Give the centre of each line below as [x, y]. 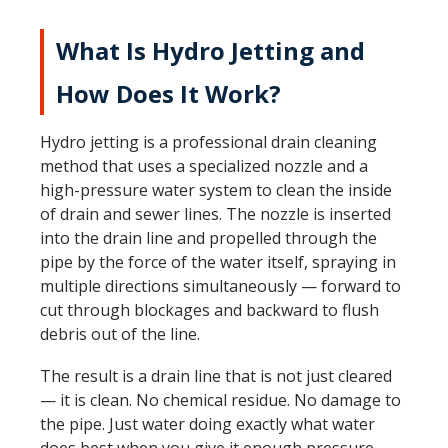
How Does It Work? [168, 93]
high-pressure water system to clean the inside [216, 190]
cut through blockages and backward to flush [209, 310]
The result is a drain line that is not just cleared [216, 376]
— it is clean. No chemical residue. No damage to [220, 400]
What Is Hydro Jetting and [210, 50]
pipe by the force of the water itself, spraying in [218, 262]
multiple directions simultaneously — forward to [220, 286]
